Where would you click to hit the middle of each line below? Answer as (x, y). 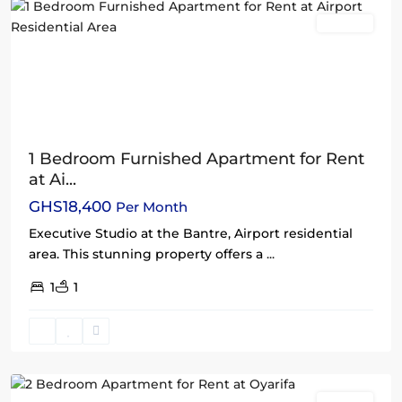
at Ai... (52, 179)
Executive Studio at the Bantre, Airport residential (191, 233)
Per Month (152, 206)
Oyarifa (52, 335)
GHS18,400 (72, 206)
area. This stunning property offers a (148, 253)
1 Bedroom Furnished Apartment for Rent (197, 158)
